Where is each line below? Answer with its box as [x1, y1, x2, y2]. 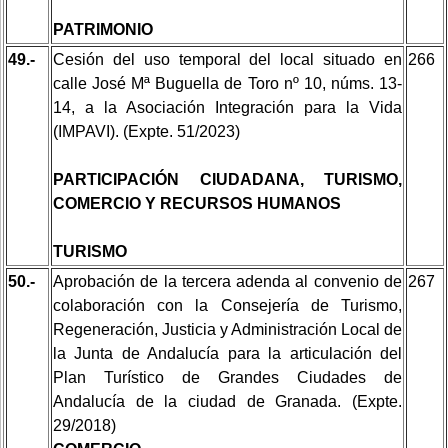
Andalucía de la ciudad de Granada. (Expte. [53, 392, 402, 410]
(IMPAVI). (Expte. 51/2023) [53, 122, 240, 140]
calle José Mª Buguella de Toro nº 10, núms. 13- [53, 74, 402, 92]
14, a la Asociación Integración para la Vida [53, 98, 402, 116]
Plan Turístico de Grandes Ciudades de [53, 368, 402, 386]
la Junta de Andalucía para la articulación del [53, 344, 402, 362]
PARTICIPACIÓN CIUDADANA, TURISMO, [53, 170, 402, 188]
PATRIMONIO [53, 20, 153, 38]
